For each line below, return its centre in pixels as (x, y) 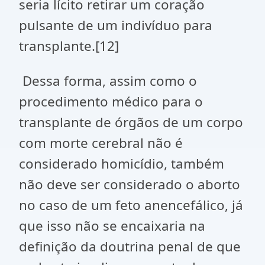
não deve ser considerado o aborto (130, 184)
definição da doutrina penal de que (130, 246)
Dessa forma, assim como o (108, 81)
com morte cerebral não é (101, 143)
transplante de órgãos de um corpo (131, 122)
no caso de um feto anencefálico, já (131, 205)
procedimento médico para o (111, 101)
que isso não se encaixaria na (112, 226)
